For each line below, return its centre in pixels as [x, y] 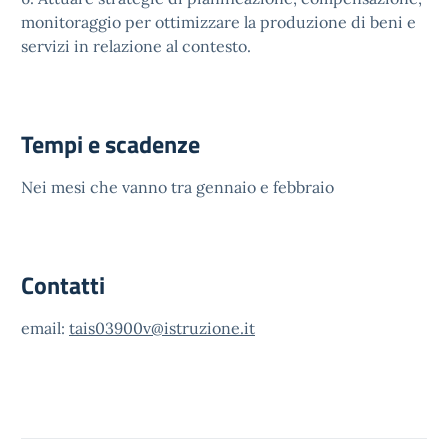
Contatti [63, 285]
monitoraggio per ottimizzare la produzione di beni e [218, 22]
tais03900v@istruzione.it [162, 328]
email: [45, 328]
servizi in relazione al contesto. [136, 46]
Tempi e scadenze [110, 144]
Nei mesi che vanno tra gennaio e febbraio [177, 187]
